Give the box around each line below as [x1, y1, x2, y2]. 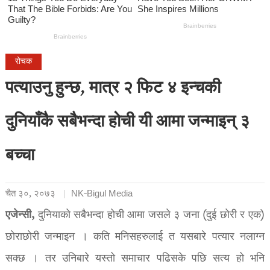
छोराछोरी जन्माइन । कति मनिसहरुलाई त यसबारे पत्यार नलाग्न [5, 228, 265, 246]
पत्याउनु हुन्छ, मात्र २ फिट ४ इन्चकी [5, 75, 221, 104]
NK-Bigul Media [71, 187, 133, 202]
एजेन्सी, [5, 206, 38, 225]
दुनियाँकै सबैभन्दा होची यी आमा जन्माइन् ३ [5, 108, 250, 138]
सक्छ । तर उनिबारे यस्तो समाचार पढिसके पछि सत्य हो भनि [5, 250, 265, 268]
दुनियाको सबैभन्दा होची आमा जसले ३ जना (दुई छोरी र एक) [37, 207, 265, 225]
